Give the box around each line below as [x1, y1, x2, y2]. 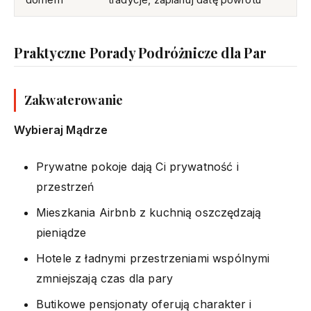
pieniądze [36, 225, 87, 239]
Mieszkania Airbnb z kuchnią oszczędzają [36, 205, 262, 219]
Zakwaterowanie [24, 91, 124, 108]
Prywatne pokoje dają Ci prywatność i [36, 159, 239, 174]
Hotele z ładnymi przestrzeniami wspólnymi [36, 251, 270, 265]
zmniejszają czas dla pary [36, 271, 173, 285]
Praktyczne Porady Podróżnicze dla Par [14, 42, 267, 62]
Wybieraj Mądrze [14, 122, 108, 137]
